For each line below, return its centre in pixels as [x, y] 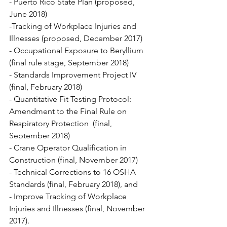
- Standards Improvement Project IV [74, 74]
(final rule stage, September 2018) [69, 62]
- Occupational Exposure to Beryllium [77, 50]
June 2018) [28, 14]
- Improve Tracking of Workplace [69, 196]
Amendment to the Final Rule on [69, 111]
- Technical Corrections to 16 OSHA [73, 172]
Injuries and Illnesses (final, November [78, 208]
